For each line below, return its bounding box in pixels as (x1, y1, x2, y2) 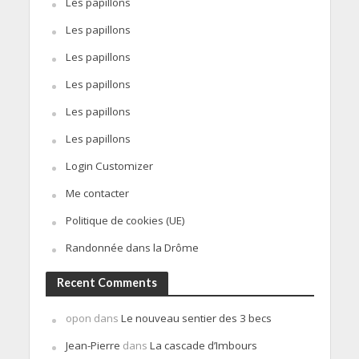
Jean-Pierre (65, 337, 120, 353)
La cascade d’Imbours (149, 337, 257, 353)
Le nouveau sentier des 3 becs (120, 310, 272, 325)
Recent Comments (56, 275, 157, 289)
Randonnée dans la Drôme (65, 240, 199, 255)
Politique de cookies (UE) (65, 212, 185, 228)
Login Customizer (65, 158, 153, 173)
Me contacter (65, 185, 129, 200)
